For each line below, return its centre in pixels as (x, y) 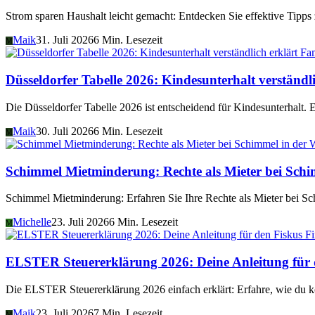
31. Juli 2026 (65, 40)
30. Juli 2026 (65, 131)
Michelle (32, 222)
